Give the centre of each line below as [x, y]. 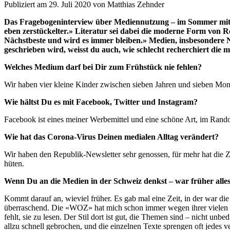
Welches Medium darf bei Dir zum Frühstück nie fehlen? [103, 67]
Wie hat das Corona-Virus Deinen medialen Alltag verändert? [111, 137]
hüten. [14, 164]
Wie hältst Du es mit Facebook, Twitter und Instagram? [101, 102]
